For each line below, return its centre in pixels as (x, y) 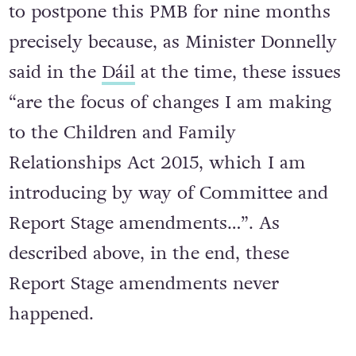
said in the (55, 73)
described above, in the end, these (149, 254)
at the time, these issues (238, 73)
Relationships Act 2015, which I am (157, 163)
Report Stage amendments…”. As (144, 224)
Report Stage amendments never (143, 284)
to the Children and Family (122, 133)
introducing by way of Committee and (168, 193)
